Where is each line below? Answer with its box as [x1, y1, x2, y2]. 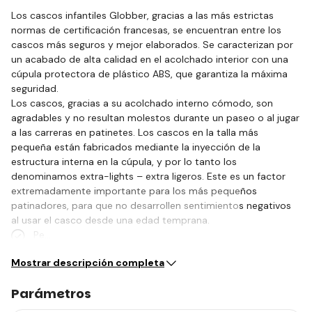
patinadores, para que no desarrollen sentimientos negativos [11, 198, 291, 212]
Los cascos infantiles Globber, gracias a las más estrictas [11, 8, 274, 22]
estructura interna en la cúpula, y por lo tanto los [11, 155, 237, 168]
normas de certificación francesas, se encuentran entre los [11, 23, 281, 36]
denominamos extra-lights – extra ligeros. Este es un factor [11, 169, 286, 182]
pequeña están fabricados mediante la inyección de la [11, 140, 260, 153]
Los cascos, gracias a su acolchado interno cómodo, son [11, 96, 273, 109]
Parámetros [11, 284, 91, 302]
